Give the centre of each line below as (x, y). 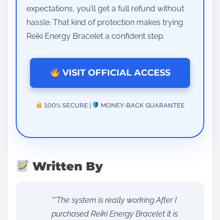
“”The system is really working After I (114, 200)
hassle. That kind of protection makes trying (105, 22)
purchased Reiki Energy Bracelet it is (115, 214)
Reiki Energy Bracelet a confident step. (96, 36)
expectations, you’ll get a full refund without (105, 8)
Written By (66, 166)
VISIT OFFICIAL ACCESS (115, 73)
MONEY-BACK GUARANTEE (142, 106)
